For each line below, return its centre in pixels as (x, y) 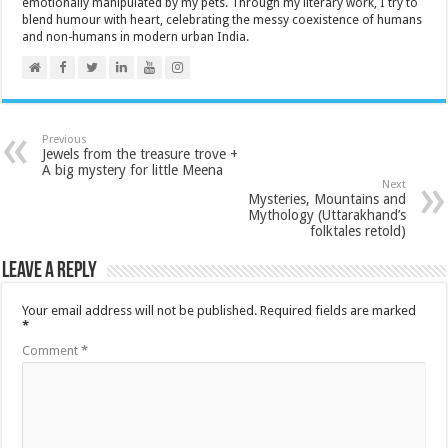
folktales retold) (357, 230)
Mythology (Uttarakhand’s (326, 214)
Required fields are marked (338, 310)
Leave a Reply (50, 271)
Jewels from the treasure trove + (140, 153)
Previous (65, 139)
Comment (52, 350)
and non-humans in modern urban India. (136, 36)
